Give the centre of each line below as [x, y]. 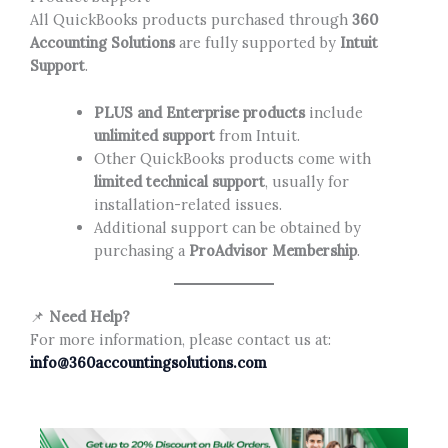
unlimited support [154, 135]
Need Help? [89, 317]
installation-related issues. [187, 204]
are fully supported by [257, 43]
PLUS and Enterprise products [199, 112]
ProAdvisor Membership [272, 250]
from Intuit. [257, 135]
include [333, 112]
